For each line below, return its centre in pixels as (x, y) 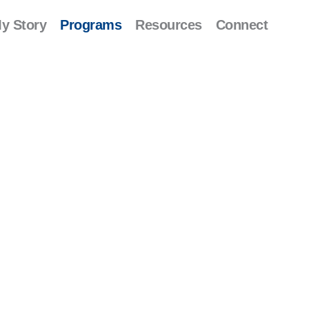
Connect (241, 25)
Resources (169, 25)
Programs (91, 25)
